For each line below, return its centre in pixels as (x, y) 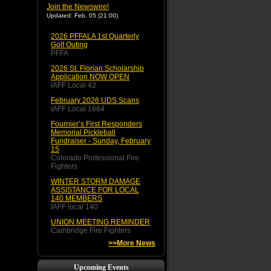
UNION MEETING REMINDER (100, 222)
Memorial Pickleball (83, 132)
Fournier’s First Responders (96, 124)
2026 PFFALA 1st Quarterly (95, 36)
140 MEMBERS (77, 198)
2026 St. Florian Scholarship (97, 68)
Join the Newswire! (78, 7)
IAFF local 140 (74, 207)
